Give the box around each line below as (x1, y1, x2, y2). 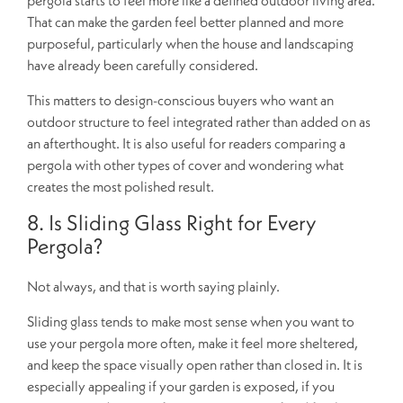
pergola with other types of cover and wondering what (27, 155, 344, 174)
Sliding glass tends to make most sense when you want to (27, 311, 354, 330)
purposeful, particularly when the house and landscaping (27, 33, 354, 52)
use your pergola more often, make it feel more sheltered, (27, 333, 358, 352)
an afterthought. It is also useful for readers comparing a (27, 133, 345, 152)
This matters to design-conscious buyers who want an (27, 90, 334, 109)
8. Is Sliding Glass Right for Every (27, 208, 316, 236)
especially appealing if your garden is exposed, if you (27, 376, 335, 395)
